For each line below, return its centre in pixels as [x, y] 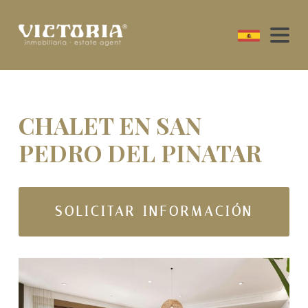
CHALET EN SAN [110, 125]
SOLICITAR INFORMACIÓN [154, 212]
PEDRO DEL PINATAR [140, 153]
